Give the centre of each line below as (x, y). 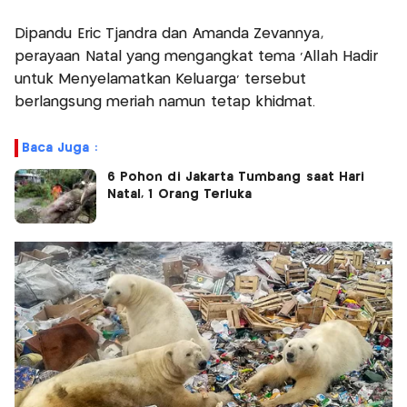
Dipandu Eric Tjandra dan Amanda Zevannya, (169, 34)
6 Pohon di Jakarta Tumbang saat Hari (236, 177)
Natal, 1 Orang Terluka (180, 194)
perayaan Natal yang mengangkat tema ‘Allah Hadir (197, 56)
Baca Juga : (60, 148)
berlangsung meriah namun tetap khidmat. (168, 102)
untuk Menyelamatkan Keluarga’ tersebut (161, 79)
